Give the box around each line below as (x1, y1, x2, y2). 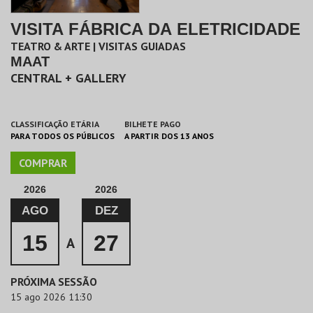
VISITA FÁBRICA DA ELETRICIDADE (10, 20, 300, 38)
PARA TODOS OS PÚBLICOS (10, 131, 115, 141)
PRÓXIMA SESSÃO (10, 275, 97, 289)
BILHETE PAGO (124, 119, 181, 129)
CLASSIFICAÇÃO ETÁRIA (10, 119, 99, 129)
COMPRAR (19, 156, 67, 170)
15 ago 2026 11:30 (10, 291, 92, 303)
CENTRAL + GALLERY (10, 70, 126, 86)
